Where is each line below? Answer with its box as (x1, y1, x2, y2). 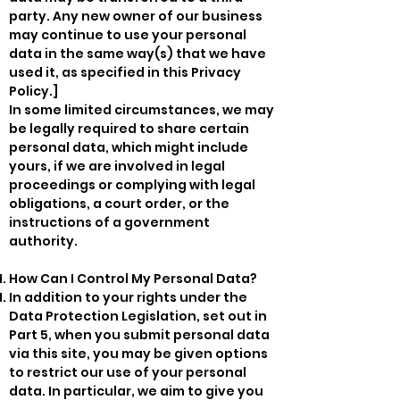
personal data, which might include (9, 137, 248, 156)
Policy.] (9, 81, 58, 100)
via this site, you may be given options (9, 344, 268, 362)
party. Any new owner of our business (9, 6, 262, 25)
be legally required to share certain (9, 119, 249, 137)
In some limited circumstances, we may (9, 100, 274, 119)
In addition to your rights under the (9, 287, 247, 306)
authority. (9, 231, 78, 250)
